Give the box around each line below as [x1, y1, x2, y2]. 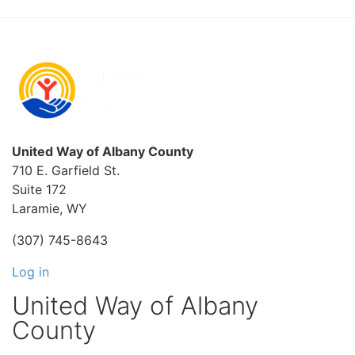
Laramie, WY [12, 200, 87, 217]
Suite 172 [12, 181, 67, 198]
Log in [12, 264, 49, 281]
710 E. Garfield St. [12, 162, 120, 179]
